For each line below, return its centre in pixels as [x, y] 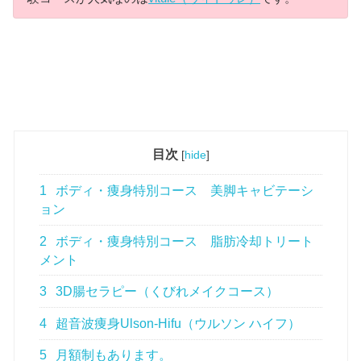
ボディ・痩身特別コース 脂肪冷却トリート [183, 241]
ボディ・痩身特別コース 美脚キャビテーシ [183, 190]
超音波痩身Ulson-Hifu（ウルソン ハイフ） [177, 323]
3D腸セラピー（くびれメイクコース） [166, 292]
